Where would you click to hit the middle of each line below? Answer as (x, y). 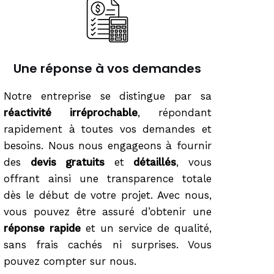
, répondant (174, 113)
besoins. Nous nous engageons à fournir (107, 146)
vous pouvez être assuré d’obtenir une (107, 212)
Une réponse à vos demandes (108, 68)
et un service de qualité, (146, 228)
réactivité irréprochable (70, 113)
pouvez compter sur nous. (70, 261)
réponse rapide (42, 228)
